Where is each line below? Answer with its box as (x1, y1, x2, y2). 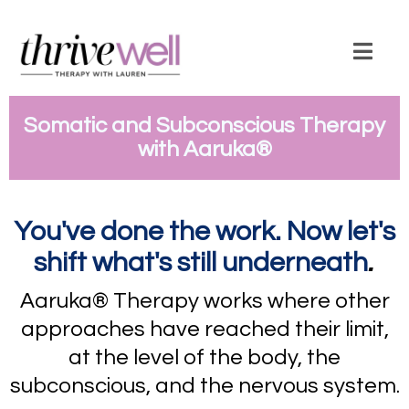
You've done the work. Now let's (14, 217, 395, 246)
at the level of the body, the (68, 346, 341, 370)
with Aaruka (137, 138, 256, 162)
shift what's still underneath (34, 248, 368, 278)
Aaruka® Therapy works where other (19, 289, 390, 313)
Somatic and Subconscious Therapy (24, 114, 385, 138)
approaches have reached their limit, (20, 318, 389, 341)
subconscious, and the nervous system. (9, 374, 400, 398)
